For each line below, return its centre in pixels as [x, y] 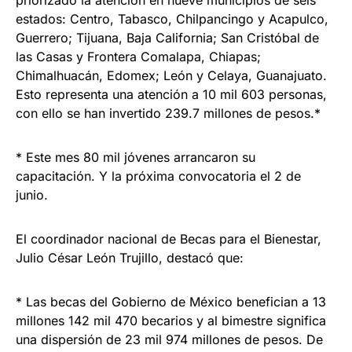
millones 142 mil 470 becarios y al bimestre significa [171, 320]
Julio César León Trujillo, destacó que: [130, 257]
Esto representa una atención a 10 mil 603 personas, [171, 94]
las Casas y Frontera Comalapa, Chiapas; [138, 56]
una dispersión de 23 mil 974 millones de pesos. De [169, 339]
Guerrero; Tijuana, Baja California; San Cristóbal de [167, 37]
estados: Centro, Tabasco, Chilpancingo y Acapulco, [172, 18]
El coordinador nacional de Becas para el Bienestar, [169, 238]
